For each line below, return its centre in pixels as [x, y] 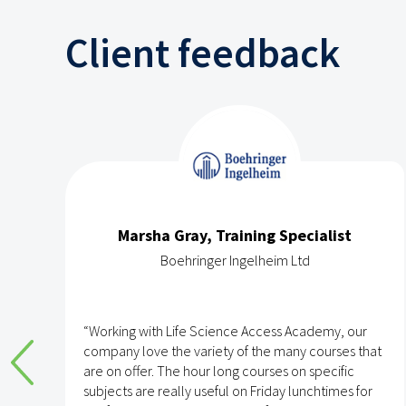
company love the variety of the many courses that [232, 350]
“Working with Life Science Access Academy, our [225, 330]
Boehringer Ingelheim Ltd [235, 260]
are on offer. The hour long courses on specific [219, 370]
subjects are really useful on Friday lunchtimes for [228, 390]
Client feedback [203, 52]
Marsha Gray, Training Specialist [235, 235]
